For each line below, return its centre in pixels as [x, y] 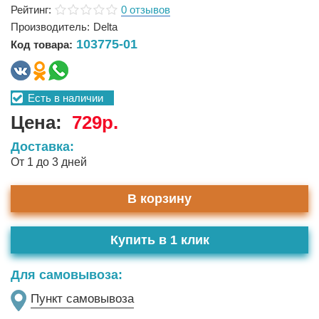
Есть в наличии [64, 98]
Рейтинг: [31, 10]
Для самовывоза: [67, 275]
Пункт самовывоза [82, 299]
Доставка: [42, 147]
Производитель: [50, 27]
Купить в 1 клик [159, 240]
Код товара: [42, 45]
